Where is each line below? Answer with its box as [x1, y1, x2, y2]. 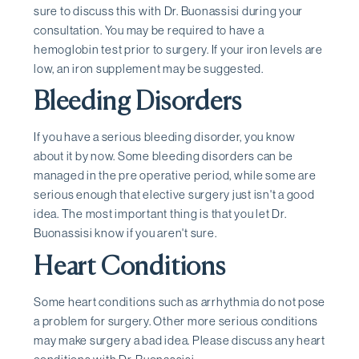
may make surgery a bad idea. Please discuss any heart [34, 332, 325, 348]
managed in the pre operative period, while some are [34, 167, 317, 184]
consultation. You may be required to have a [34, 22, 264, 38]
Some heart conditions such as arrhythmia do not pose [34, 293, 325, 309]
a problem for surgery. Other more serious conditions [34, 313, 318, 329]
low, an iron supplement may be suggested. [34, 60, 264, 76]
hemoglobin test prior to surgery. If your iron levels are [34, 41, 323, 57]
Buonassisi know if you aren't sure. [34, 225, 217, 241]
